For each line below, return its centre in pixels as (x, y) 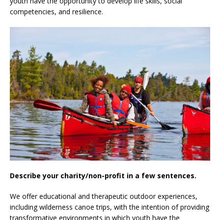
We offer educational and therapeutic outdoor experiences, (104, 196)
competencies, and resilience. (56, 12)
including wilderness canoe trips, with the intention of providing (110, 207)
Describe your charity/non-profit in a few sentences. (104, 175)
